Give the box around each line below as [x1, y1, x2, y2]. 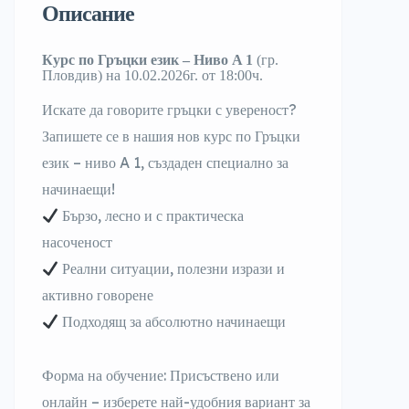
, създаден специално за [141, 153, 288, 172]
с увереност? [215, 100, 297, 119]
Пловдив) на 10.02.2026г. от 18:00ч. [42, 68, 263, 83]
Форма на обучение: [42, 366, 166, 384]
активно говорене [42, 286, 153, 304]
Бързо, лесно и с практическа [58, 206, 245, 225]
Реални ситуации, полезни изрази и [58, 259, 286, 278]
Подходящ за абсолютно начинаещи [58, 312, 287, 330]
